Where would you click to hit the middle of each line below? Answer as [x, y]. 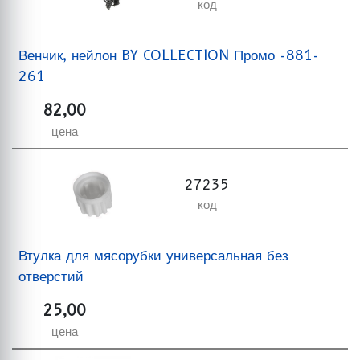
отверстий [51, 276]
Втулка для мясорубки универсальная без [153, 255]
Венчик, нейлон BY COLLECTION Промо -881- [169, 55]
